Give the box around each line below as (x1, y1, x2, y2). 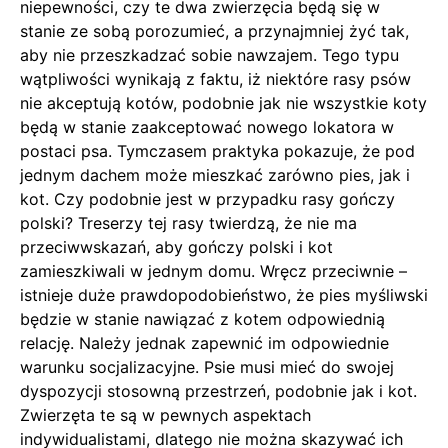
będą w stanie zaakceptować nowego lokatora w (20, 116, 394, 137)
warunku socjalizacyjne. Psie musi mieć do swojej (20, 356, 394, 377)
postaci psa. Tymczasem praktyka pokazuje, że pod (20, 140, 415, 161)
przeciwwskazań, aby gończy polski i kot (20, 236, 333, 257)
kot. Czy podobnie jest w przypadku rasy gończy (20, 188, 395, 209)
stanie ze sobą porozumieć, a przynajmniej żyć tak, (20, 20, 409, 41)
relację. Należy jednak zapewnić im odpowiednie (20, 332, 389, 353)
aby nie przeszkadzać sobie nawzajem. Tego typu (20, 44, 399, 65)
